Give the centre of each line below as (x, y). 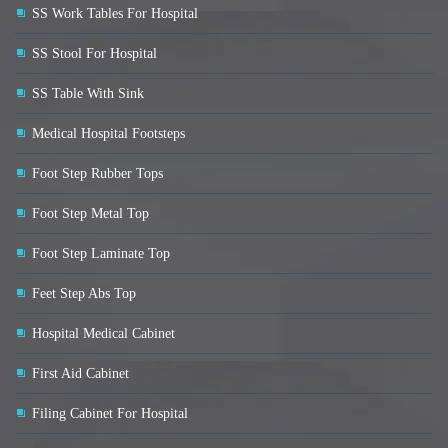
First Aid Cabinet (80, 374)
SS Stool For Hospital (94, 54)
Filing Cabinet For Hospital (110, 414)
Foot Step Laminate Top (101, 254)
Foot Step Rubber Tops (97, 174)
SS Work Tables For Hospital (115, 14)
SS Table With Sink (88, 94)
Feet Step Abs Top (84, 294)
